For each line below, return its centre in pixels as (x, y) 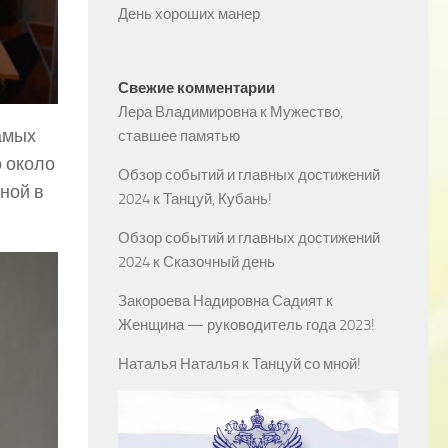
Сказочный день (219, 262)
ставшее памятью (179, 136)
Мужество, (306, 112)
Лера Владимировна (187, 112)
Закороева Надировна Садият (220, 301)
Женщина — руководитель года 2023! (246, 325)
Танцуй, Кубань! (217, 199)
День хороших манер (189, 14)
